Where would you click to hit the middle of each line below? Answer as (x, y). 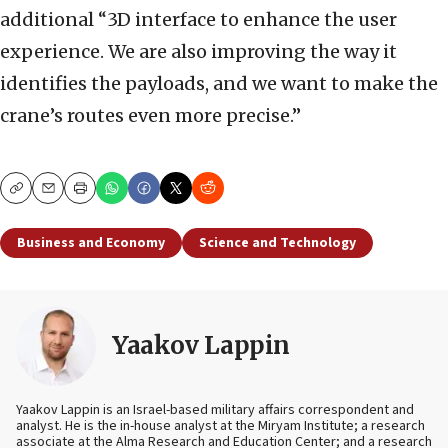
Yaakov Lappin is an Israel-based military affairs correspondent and (215, 410)
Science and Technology (277, 243)
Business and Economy (91, 243)
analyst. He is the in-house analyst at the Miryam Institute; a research (220, 426)
